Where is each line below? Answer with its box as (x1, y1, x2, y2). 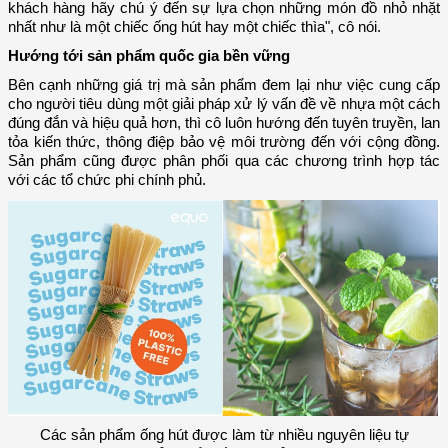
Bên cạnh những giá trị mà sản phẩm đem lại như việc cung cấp (8, 76, 440, 93)
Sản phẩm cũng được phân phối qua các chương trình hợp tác (8, 152, 440, 169)
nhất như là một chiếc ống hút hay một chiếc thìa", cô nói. (8, 18, 381, 35)
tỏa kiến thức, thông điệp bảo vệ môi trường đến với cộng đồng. (8, 133, 440, 150)
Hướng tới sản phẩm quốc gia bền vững (8, 47, 290, 64)
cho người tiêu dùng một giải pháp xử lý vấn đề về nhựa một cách (8, 95, 440, 112)
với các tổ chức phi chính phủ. (8, 171, 206, 188)
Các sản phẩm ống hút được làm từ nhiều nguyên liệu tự (39, 427, 409, 444)
